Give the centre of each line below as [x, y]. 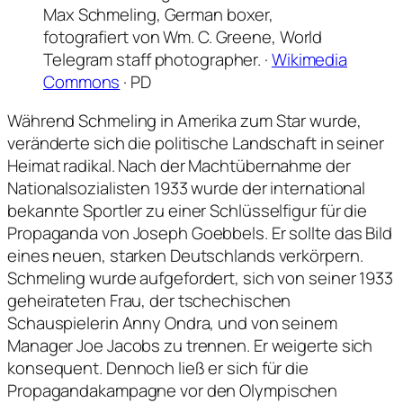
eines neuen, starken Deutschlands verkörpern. [185, 256]
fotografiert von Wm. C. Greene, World [183, 36]
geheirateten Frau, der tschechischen [149, 301]
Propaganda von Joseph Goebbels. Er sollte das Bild [200, 233]
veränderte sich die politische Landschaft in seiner [196, 143]
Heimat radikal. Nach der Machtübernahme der [179, 166]
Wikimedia [309, 59]
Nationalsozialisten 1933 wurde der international [187, 188]
